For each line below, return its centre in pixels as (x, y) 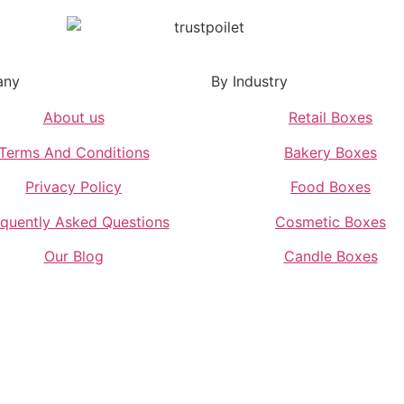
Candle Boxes (331, 257)
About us (73, 118)
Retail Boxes (331, 118)
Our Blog (73, 257)
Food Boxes (331, 187)
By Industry (249, 82)
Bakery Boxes (331, 152)
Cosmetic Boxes (331, 221)
